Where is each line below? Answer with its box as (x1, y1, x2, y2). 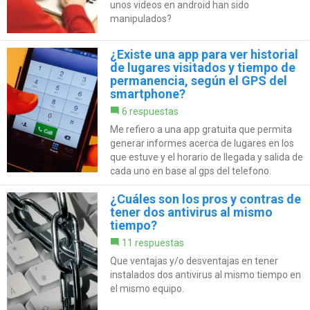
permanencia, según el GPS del (109, 73, 287, 88)
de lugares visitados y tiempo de (109, 60, 295, 75)
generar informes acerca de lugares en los (109, 137, 294, 149)
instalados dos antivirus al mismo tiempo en (109, 268, 301, 280)
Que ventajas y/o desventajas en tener (109, 255, 278, 266)
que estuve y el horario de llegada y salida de (109, 151, 303, 163)
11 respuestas (121, 237, 184, 248)
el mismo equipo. (109, 282, 184, 294)
